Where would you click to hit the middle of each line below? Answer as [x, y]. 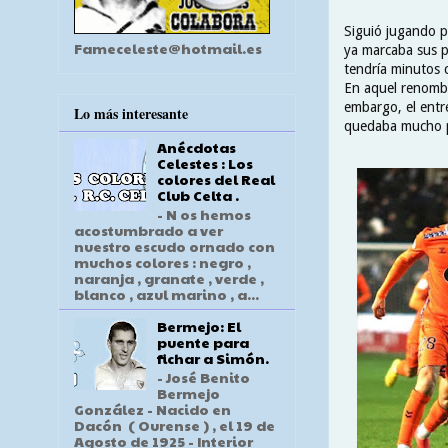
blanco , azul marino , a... [166, 293]
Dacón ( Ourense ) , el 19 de [174, 424]
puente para [202, 341]
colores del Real [215, 179]
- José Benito [203, 376]
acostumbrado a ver [148, 229]
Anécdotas [196, 147]
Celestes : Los [204, 163]
